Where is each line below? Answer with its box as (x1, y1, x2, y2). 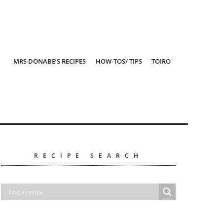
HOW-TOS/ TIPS (95, 57, 142, 66)
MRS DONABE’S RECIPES (13, 57, 86, 66)
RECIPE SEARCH (34, 151, 143, 160)
